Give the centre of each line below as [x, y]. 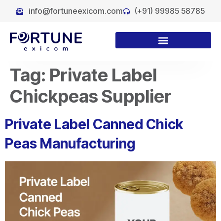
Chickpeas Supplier [91, 96]
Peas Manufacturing [70, 144]
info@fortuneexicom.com [75, 11]
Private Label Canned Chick [94, 125]
